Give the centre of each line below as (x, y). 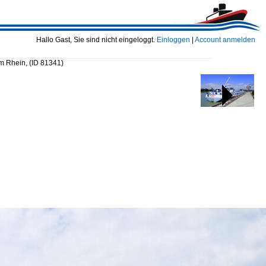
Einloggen (173, 40)
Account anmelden (225, 40)
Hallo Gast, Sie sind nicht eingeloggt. (96, 40)
